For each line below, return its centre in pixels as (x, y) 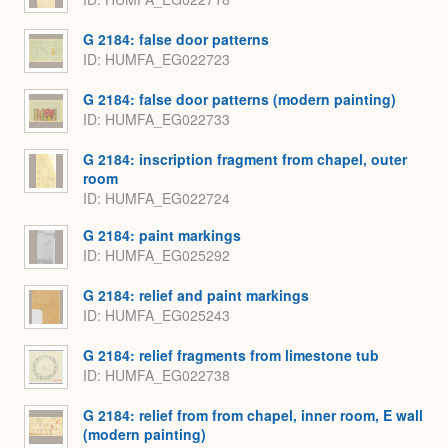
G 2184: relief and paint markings (196, 294)
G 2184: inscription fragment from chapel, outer (245, 158)
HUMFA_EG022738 (167, 375)
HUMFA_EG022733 (167, 119)
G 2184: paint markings (162, 234)
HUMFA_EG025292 (167, 255)
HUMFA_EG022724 (167, 198)
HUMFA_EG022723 (167, 59)
